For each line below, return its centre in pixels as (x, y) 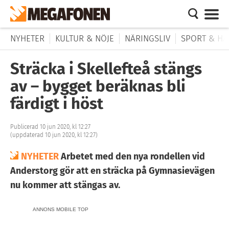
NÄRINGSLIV (147, 39)
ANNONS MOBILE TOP (61, 209)
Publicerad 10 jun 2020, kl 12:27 (50, 127)
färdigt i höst (57, 104)
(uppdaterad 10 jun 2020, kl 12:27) (54, 135)
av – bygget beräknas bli (98, 86)
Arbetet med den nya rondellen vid (132, 156)
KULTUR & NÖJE (85, 39)
